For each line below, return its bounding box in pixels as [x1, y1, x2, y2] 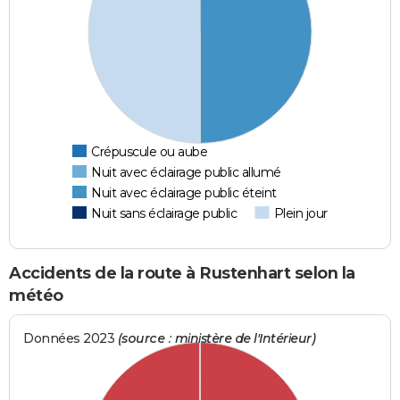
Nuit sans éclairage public [91, 204, 237, 221]
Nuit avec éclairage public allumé [91, 163, 281, 180]
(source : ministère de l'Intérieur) [117, 330, 316, 347]
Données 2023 [23, 330, 118, 347]
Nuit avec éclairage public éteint [91, 184, 277, 201]
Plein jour [273, 204, 328, 221]
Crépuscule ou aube [91, 143, 208, 160]
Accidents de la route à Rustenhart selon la [9, 262, 355, 283]
